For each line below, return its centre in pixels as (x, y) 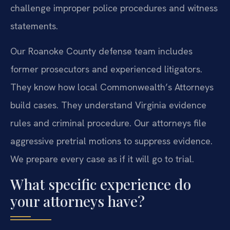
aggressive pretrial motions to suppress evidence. (111, 141)
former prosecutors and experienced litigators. (106, 69)
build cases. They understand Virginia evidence (108, 105)
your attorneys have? (78, 201)
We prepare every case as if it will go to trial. (102, 159)
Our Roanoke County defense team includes (101, 51)
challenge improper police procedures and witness (114, 8)
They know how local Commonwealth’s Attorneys (112, 87)
